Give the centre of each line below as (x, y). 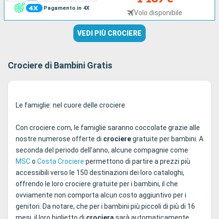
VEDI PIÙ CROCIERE (109, 33)
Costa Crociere (61, 161)
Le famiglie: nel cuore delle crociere (70, 105)
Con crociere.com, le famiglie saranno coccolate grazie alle (108, 127)
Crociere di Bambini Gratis (60, 65)
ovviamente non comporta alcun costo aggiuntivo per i (101, 195)
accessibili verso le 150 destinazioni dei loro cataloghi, (100, 172)
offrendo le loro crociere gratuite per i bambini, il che (97, 184)
